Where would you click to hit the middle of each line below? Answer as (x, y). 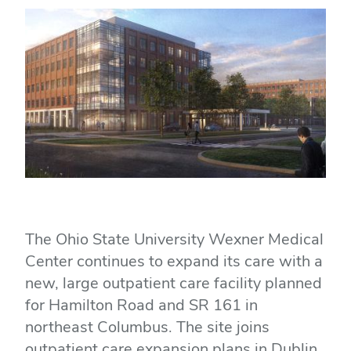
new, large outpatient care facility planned (174, 283)
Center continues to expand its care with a (174, 261)
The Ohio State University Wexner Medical (174, 239)
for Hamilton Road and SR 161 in (141, 305)
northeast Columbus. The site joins (147, 327)
